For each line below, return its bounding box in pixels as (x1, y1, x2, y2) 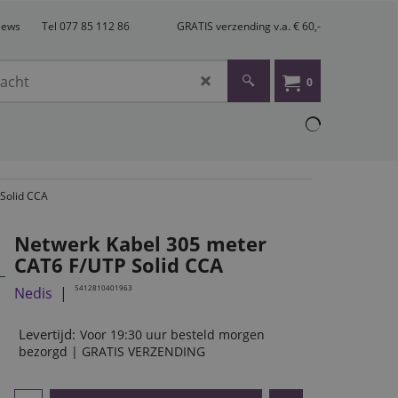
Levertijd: (19, 325, 76, 344)
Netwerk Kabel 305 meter (14, 229, 267, 258)
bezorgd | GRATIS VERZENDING (19, 343, 205, 361)
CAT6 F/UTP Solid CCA (14, 251, 223, 279)
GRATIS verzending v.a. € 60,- (177, 19, 321, 33)
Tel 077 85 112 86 (42, 19, 130, 33)
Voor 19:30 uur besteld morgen (80, 326, 265, 344)
